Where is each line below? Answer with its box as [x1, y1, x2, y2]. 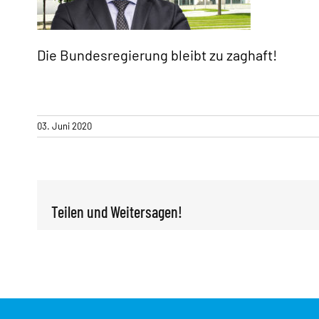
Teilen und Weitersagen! [51, 202, 182, 221]
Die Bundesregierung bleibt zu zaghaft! [37, 46, 277, 63]
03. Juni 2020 [37, 120, 92, 132]
